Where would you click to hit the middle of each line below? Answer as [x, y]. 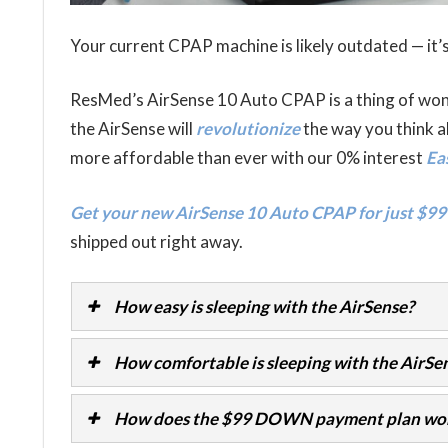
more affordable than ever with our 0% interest [247, 158]
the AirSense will [132, 129]
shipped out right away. [156, 241]
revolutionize [247, 129]
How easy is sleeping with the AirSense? [263, 307]
